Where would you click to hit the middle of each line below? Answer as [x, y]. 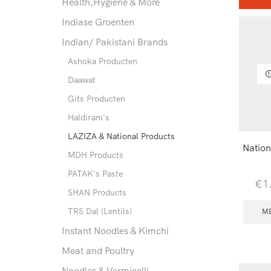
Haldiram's [89, 118]
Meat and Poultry [98, 251]
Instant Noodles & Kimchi [115, 231]
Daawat [82, 80]
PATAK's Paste [95, 174]
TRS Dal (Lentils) [100, 211]
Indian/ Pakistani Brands [115, 42]
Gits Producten [96, 99]
